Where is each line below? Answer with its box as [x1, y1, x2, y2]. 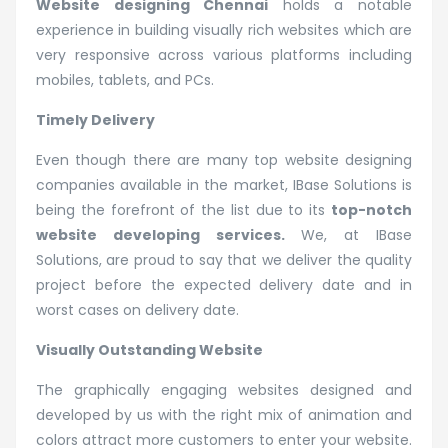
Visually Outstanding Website [36, 339, 263, 360]
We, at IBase [284, 224, 413, 245]
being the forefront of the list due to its [36, 199, 331, 220]
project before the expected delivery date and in [36, 274, 412, 295]
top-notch [331, 199, 412, 220]
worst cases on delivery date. [36, 299, 239, 320]
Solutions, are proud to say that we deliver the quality [36, 249, 412, 270]
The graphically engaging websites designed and [36, 379, 412, 400]
